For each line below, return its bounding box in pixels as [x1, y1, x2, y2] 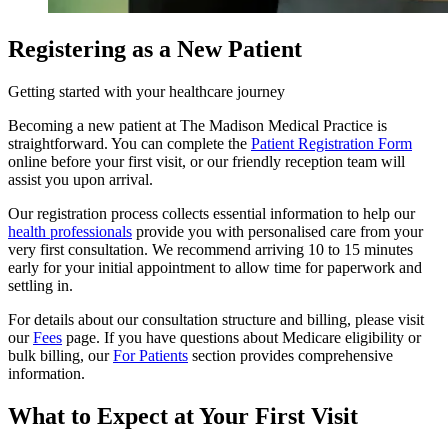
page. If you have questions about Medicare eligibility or [62, 329, 421, 347]
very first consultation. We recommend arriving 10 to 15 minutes [8, 241, 413, 259]
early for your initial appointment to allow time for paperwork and [8, 259, 422, 277]
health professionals [8, 223, 132, 241]
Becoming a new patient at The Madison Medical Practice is [8, 117, 387, 135]
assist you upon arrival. [8, 171, 153, 189]
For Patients [113, 347, 188, 365]
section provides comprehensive [188, 347, 393, 365]
